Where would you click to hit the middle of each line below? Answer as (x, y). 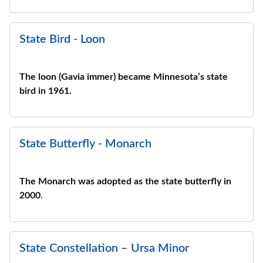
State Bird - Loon (62, 39)
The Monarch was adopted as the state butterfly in (125, 181)
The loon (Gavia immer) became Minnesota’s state (124, 77)
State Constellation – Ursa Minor (104, 248)
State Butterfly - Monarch (85, 144)
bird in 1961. (45, 91)
